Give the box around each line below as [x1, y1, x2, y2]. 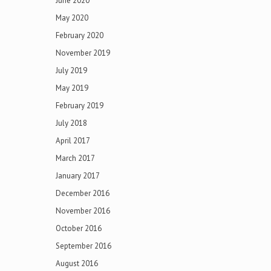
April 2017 [56, 135, 90, 146]
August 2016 [56, 258, 98, 269]
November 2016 [56, 206, 110, 216]
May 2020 [56, 13, 88, 23]
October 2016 [56, 223, 102, 233]
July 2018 [56, 118, 87, 128]
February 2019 [56, 100, 103, 111]
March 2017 [56, 153, 95, 163]
